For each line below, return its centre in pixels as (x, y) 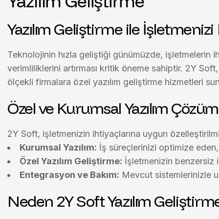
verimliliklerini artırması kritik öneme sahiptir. (96, 68)
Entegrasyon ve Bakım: (69, 175)
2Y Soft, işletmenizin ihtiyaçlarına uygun (89, 134)
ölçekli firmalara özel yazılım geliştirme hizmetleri (105, 82)
